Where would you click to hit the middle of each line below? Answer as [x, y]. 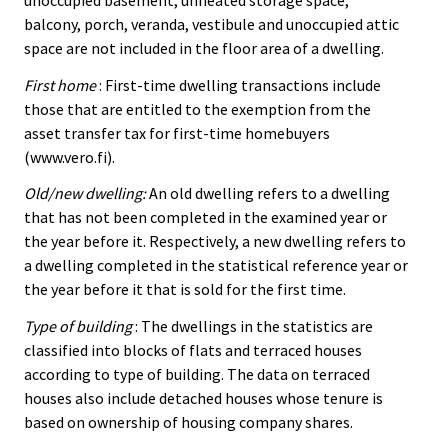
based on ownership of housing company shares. [188, 422]
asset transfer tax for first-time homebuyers [177, 132]
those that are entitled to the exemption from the [197, 108]
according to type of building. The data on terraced [197, 374]
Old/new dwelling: [85, 193]
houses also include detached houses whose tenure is [203, 398]
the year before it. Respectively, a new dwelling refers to [215, 241]
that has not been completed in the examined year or [205, 217]
